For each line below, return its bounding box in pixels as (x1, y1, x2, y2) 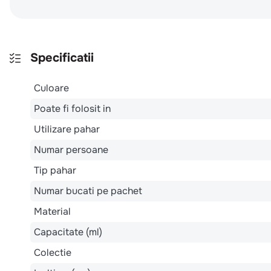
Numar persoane (34, 143, 108, 156)
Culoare (34, 81, 69, 94)
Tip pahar (34, 163, 76, 177)
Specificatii (30, 50, 94, 65)
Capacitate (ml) (34, 225, 102, 238)
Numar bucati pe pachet (34, 184, 142, 197)
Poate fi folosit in (34, 102, 111, 115)
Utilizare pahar (34, 122, 100, 135)
